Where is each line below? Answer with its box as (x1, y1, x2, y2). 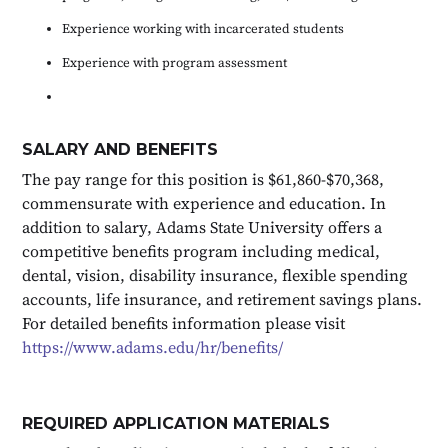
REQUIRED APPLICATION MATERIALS (22, 413, 331, 433)
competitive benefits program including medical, (22, 239, 381, 262)
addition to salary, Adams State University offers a (22, 215, 383, 238)
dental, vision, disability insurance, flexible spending (22, 263, 409, 286)
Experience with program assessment (62, 53, 288, 71)
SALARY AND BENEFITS (22, 139, 219, 159)
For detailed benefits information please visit (22, 311, 346, 334)
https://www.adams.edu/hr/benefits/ (22, 335, 284, 358)
